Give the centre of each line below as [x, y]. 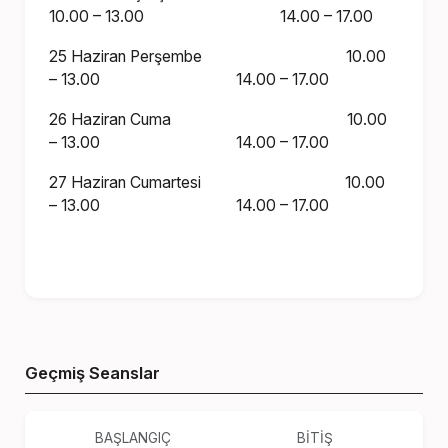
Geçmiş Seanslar [93, 372]
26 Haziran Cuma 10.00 [218, 120]
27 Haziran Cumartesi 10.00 [217, 183]
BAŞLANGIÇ [132, 437]
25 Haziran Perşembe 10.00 [218, 57]
